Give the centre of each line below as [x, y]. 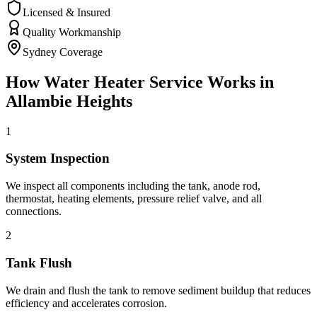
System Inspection [58, 158]
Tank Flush [39, 263]
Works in [238, 82]
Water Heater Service [123, 82]
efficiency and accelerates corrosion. [86, 303]
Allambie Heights [69, 101]
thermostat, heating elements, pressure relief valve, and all [134, 199]
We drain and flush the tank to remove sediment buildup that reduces [158, 290]
